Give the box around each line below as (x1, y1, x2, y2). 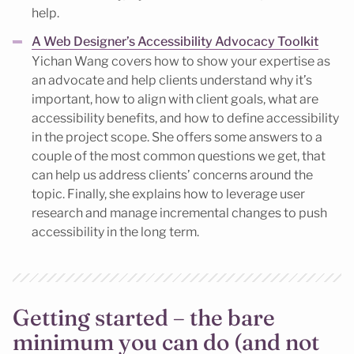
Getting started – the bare (13, 303, 275, 332)
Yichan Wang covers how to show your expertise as (32, 53, 330, 69)
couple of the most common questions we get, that (32, 148, 326, 164)
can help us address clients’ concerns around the (32, 167, 313, 183)
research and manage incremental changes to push (32, 205, 327, 220)
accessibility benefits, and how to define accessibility (32, 110, 339, 126)
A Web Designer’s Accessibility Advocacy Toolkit (32, 34, 318, 50)
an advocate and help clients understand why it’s (32, 72, 312, 88)
